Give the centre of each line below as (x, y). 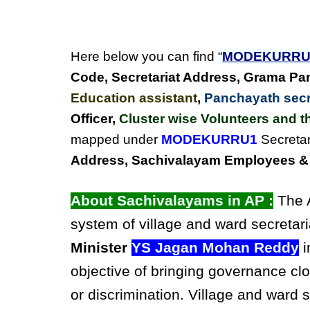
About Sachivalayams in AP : (172, 201)
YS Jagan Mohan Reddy (215, 248)
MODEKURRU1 (209, 139)
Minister (99, 248)
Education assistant (134, 98)
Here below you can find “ (146, 56)
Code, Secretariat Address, (157, 77)
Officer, (95, 119)
